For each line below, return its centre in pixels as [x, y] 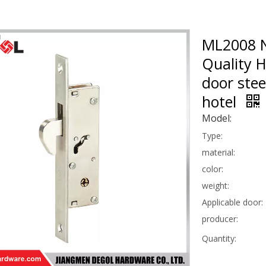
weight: [216, 185]
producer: [220, 218]
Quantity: [219, 238]
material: [218, 152]
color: [213, 169]
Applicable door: [232, 202]
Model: [217, 118]
